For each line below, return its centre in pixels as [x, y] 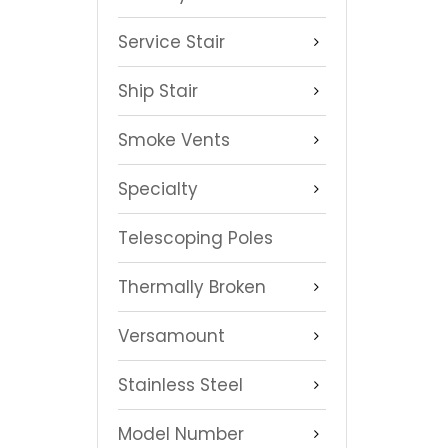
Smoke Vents [174, 139]
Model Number [181, 433]
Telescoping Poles [195, 237]
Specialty [158, 188]
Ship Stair [158, 90]
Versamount [171, 335]
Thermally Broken [192, 286]
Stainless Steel [180, 384]
